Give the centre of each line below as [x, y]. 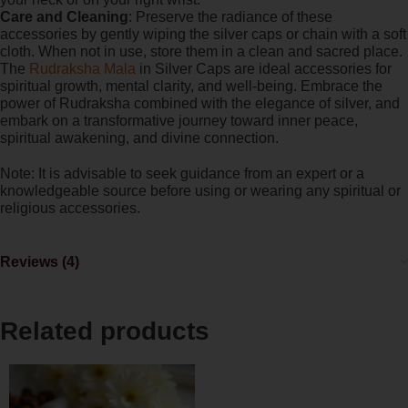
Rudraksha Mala [82, 69]
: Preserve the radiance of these [230, 17]
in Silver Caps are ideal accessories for [264, 69]
